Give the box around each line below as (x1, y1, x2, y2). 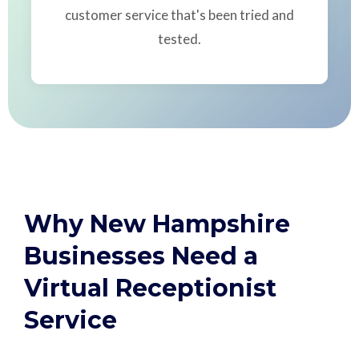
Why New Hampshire (24, 209, 291, 240)
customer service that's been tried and (64, 6, 294, 24)
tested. (157, 30, 201, 48)
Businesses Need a (24, 241, 259, 272)
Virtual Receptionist (24, 273, 277, 304)
